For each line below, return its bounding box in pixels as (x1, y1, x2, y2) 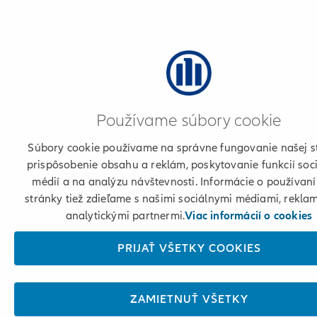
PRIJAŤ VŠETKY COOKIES (117, 241, 261, 255)
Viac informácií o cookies (185, 209, 313, 223)
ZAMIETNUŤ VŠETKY (129, 292, 248, 306)
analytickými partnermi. (65, 209, 185, 223)
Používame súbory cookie (96, 110, 282, 131)
